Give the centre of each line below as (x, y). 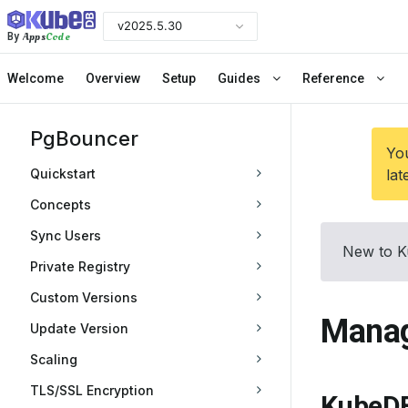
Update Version (79, 328)
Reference (335, 78)
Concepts (61, 204)
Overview (113, 78)
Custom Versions (84, 297)
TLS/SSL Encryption (92, 390)
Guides (240, 78)
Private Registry (80, 266)
